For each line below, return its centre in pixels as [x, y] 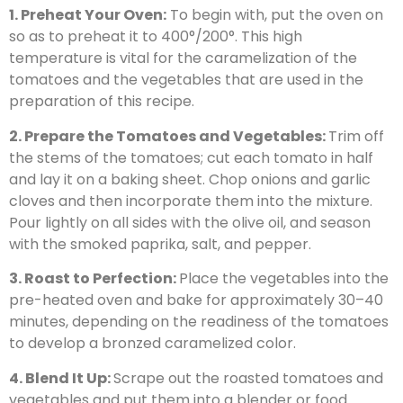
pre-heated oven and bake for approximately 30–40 [196, 300]
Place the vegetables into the [284, 279]
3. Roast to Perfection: [94, 279]
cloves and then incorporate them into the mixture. [191, 201]
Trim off [356, 136]
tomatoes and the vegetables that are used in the [186, 80]
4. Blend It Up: [61, 378]
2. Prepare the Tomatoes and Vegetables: [169, 136]
